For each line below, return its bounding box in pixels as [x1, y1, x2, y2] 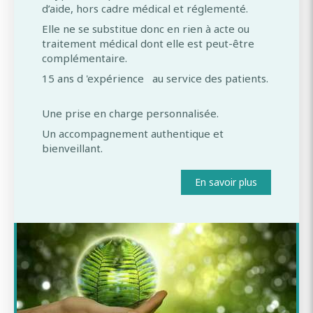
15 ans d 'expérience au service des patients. [42, 71, 271, 85]
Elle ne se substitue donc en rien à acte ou [42, 21, 249, 36]
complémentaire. [42, 50, 130, 65]
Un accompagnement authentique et [42, 126, 224, 140]
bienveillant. [42, 140, 105, 155]
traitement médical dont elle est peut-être [42, 36, 254, 50]
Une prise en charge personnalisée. [42, 105, 221, 120]
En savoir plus [195, 175, 257, 189]
